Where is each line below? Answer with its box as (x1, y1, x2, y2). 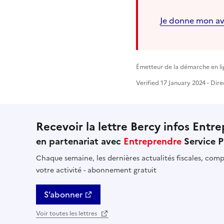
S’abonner (44, 188, 82, 201)
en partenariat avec (36, 134, 123, 148)
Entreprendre (123, 134, 181, 148)
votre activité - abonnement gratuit (36, 165, 156, 176)
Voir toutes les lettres (36, 209, 98, 218)
